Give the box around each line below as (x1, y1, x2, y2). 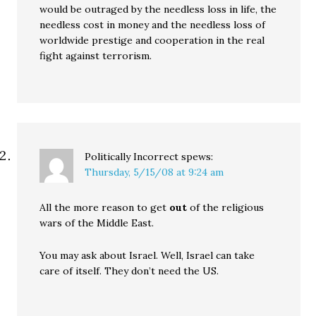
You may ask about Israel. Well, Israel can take (39, 249, 255, 262)
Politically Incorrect (85, 150, 179, 163)
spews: (181, 150, 214, 163)
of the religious (187, 201, 265, 214)
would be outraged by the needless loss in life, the (39, 3, 277, 16)
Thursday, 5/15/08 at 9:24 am (85, 166, 224, 178)
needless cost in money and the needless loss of (39, 18, 266, 31)
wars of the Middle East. (39, 217, 154, 229)
